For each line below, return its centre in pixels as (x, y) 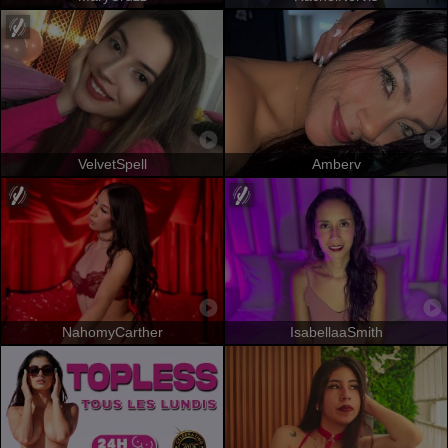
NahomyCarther (112, 332)
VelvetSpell (112, 164)
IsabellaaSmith (336, 332)
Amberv (336, 164)
